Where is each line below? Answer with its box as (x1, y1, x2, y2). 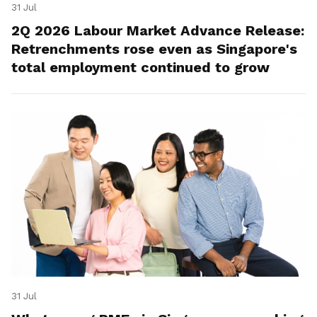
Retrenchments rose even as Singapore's (11, 40, 297, 58)
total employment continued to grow (11, 59, 270, 76)
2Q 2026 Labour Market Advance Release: (11, 22, 304, 40)
